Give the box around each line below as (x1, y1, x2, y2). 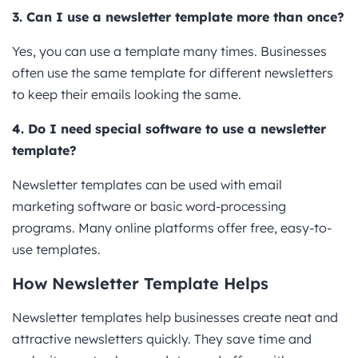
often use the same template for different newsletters (12, 64, 333, 81)
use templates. (12, 241, 101, 257)
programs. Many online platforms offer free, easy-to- (12, 219, 332, 236)
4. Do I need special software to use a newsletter (12, 120, 326, 137)
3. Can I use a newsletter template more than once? (12, 8, 344, 25)
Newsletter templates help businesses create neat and (12, 308, 338, 325)
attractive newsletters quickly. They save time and (12, 330, 312, 347)
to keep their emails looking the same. (12, 86, 241, 102)
